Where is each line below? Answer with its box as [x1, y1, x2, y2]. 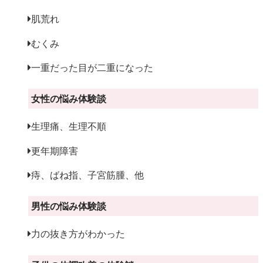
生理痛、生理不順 [31, 120, 107, 133]
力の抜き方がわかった [31, 227, 126, 241]
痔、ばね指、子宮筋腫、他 [31, 168, 144, 181]
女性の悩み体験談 [31, 92, 106, 106]
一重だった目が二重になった [31, 60, 154, 74]
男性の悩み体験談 [31, 200, 106, 213]
